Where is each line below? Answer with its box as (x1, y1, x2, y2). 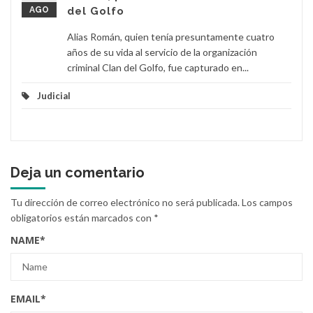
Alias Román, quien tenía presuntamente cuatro (67, 30, 275, 43)
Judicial (37, 89, 71, 101)
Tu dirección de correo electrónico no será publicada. (10, 196, 240, 208)
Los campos (242, 196, 293, 208)
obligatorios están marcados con (10, 211, 154, 224)
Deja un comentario (10, 163, 145, 181)
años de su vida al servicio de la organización (67, 45, 257, 58)
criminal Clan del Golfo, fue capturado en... (67, 61, 249, 73)
